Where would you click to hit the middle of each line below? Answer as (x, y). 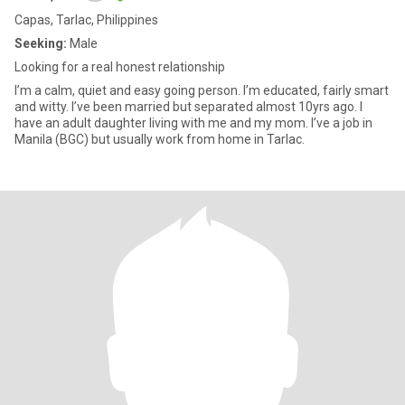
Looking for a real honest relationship (120, 67)
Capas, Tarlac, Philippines (86, 20)
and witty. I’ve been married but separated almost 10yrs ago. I (43, 107)
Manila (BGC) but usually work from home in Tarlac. (160, 139)
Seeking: (41, 43)
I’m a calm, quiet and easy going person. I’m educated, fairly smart (202, 90)
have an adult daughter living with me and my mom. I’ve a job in (193, 123)
